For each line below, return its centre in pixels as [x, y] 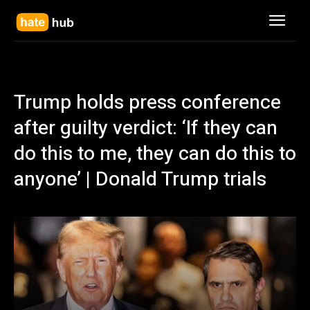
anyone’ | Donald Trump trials [140, 180]
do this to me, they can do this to [155, 154]
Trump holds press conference [147, 103]
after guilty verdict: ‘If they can [146, 128]
